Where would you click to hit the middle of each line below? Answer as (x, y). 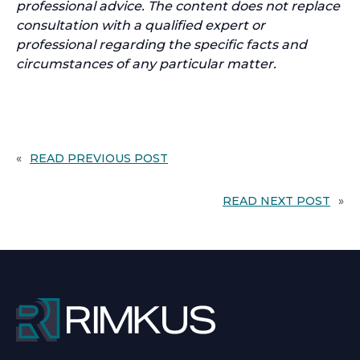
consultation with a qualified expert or (141, 25)
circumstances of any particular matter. (146, 64)
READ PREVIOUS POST (99, 158)
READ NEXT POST (276, 201)
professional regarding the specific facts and (162, 45)
